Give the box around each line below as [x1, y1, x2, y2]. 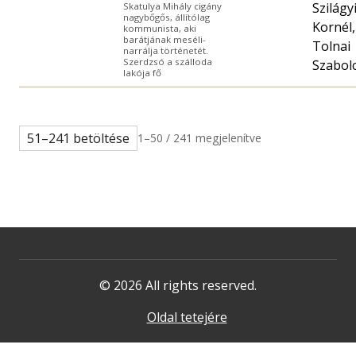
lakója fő [123, 66, 161, 79]
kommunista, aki [123, 21, 196, 34]
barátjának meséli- [123, 33, 206, 45]
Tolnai [312, 37, 350, 55]
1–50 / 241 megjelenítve [137, 130, 261, 145]
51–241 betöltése [26, 129, 130, 147]
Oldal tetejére [146, 308, 227, 326]
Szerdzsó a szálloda [123, 55, 212, 68]
